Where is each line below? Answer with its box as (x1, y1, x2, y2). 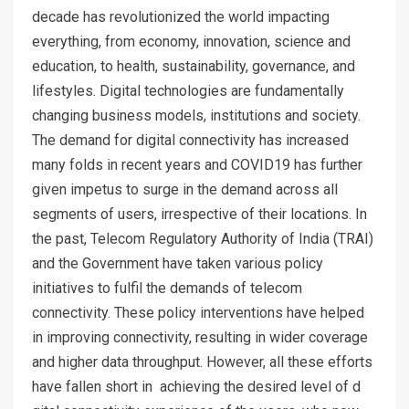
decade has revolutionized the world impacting (32, 8, 330, 26)
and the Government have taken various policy (32, 255, 323, 273)
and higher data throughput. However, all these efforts (32, 353, 372, 372)
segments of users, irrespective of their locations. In (32, 205, 367, 224)
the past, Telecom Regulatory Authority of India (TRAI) (32, 230, 373, 248)
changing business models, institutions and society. (32, 107, 361, 125)
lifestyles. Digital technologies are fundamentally (32, 82, 344, 100)
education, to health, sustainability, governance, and (32, 58, 355, 76)
